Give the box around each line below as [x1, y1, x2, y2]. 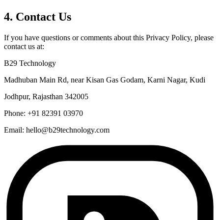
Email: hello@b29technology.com [4, 126, 110, 135]
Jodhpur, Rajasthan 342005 [4, 92, 88, 101]
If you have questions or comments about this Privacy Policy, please [4, 33, 214, 42]
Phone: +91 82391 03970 [4, 109, 83, 118]
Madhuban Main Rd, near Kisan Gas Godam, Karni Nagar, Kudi [4, 76, 205, 84]
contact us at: [4, 42, 44, 51]
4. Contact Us [4, 10, 71, 24]
